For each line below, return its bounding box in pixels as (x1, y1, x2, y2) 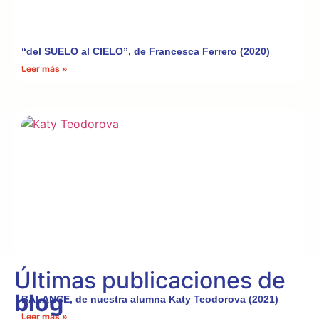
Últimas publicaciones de (14, 266, 286, 294)
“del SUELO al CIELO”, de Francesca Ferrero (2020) (21, 46, 270, 58)
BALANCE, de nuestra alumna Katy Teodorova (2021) (21, 293, 278, 305)
